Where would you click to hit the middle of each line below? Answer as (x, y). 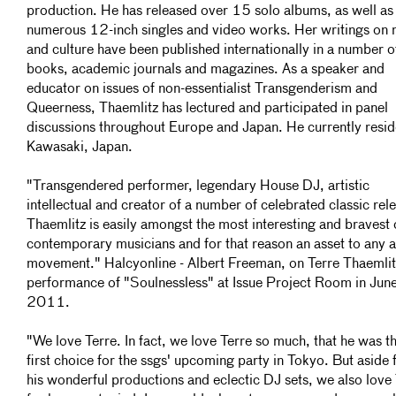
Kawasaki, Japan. (80, 148)
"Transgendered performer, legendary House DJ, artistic (198, 187)
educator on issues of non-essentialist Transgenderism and (202, 89)
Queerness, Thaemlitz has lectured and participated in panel (207, 109)
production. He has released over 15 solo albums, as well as (210, 11)
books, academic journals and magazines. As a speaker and (206, 70)
